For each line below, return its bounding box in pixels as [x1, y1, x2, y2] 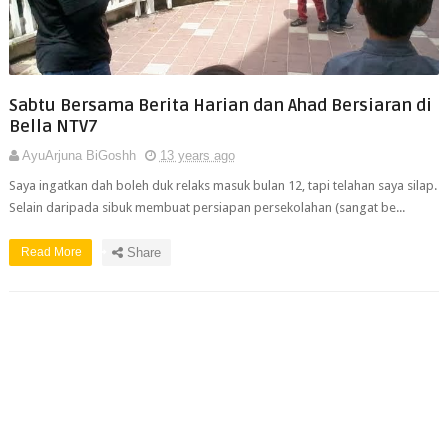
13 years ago [159, 148, 235, 163]
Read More [20, 245, 85, 259]
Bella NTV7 [8, 116, 98, 137]
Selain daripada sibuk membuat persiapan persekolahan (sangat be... [8, 200, 405, 215]
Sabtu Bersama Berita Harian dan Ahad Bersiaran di [8, 95, 432, 116]
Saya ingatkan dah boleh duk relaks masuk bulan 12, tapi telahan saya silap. [8, 178, 437, 193]
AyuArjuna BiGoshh [21, 148, 136, 163]
